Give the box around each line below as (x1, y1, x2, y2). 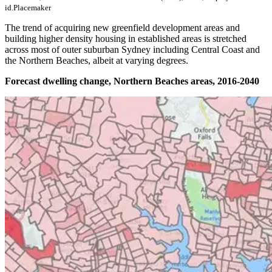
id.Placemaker (5, 3, 51, 13)
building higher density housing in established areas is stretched (5, 33, 246, 44)
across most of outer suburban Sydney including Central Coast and (5, 44, 260, 55)
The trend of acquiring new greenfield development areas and (5, 22, 240, 33)
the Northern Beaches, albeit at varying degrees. (5, 55, 188, 66)
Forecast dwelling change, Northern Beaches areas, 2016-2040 (5, 76, 259, 87)
